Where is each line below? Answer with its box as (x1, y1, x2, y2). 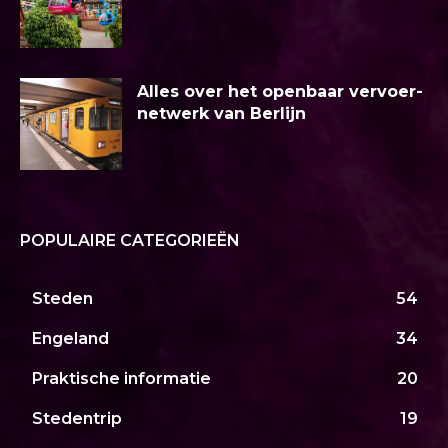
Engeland (32, 328, 109, 348)
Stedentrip (32, 408, 122, 428)
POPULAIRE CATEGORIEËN (20, 230, 240, 250)
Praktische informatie (32, 368, 211, 388)
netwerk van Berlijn (137, 104, 306, 124)
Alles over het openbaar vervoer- (137, 82, 423, 102)
